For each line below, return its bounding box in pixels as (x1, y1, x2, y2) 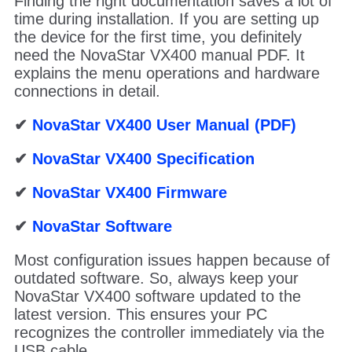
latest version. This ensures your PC (13, 305, 267, 323)
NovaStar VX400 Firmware (31, 183, 227, 201)
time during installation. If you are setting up (13, 9, 319, 27)
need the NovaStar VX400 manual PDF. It (13, 46, 305, 64)
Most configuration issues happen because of (13, 251, 330, 269)
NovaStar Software (31, 217, 172, 235)
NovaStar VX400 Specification (31, 149, 255, 167)
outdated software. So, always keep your (13, 269, 299, 287)
